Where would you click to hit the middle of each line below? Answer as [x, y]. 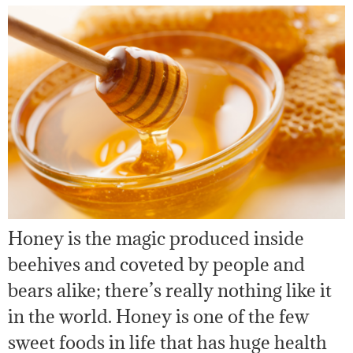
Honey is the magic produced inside [156, 238]
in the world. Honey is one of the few [158, 316]
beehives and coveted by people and [156, 264]
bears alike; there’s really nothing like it [170, 290]
